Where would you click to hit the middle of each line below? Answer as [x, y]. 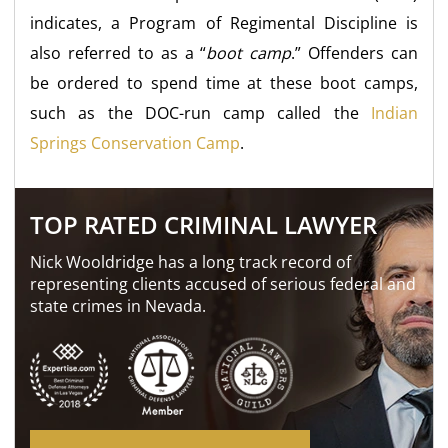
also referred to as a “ [118, 52]
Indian [394, 112]
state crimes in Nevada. [118, 305]
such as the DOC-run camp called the [200, 112]
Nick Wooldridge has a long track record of [191, 261]
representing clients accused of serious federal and [223, 283]
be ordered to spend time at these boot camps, [224, 82]
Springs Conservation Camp [135, 142]
